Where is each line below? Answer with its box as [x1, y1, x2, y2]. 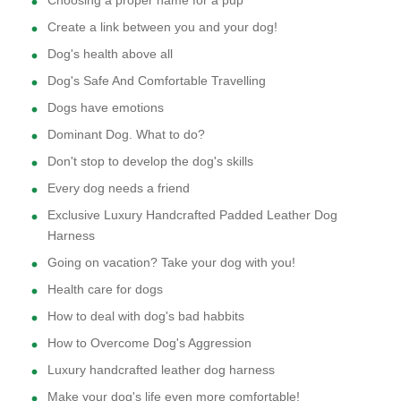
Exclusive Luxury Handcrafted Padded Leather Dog [47, 208, 337, 223]
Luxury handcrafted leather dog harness [47, 363, 275, 378]
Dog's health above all [47, 47, 173, 62]
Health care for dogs [47, 282, 163, 297]
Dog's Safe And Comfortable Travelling [47, 73, 266, 89]
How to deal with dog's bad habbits [47, 309, 244, 324]
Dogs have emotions [47, 100, 164, 115]
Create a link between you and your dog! [47, 20, 277, 35]
